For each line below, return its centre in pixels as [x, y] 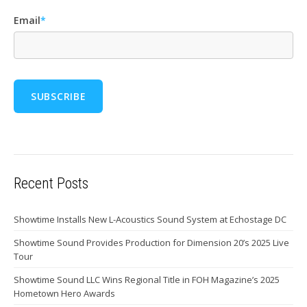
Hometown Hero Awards [64, 294]
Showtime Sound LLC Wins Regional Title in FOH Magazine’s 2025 [147, 280]
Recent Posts [51, 184]
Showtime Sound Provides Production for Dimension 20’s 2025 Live [151, 243]
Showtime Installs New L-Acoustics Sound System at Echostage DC [150, 220]
